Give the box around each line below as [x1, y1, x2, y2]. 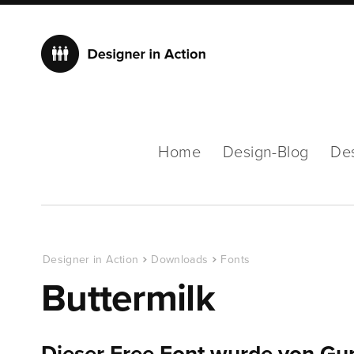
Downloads [151, 253, 209, 266]
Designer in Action [43, 253, 139, 266]
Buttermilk [41, 276, 215, 322]
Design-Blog [222, 143, 309, 162]
